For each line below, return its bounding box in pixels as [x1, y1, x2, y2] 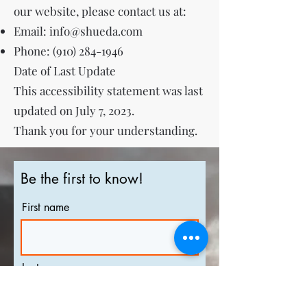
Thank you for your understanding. [14, 123, 197, 138]
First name [22, 200, 69, 214]
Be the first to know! [21, 169, 143, 188]
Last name [22, 260, 68, 275]
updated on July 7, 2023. [14, 103, 134, 118]
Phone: [14, 43, 53, 58]
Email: [14, 23, 49, 38]
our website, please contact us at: [14, 3, 186, 19]
